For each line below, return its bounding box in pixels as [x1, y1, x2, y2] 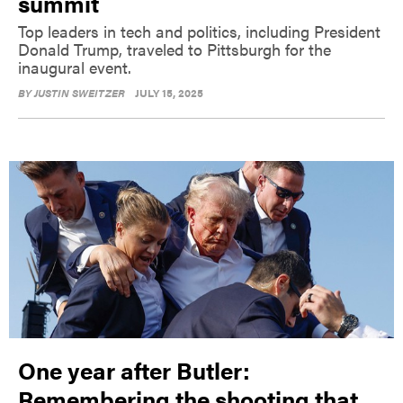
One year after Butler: [18, 353, 250, 387]
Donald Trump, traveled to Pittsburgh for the [18, 38, 331, 61]
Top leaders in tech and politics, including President [18, 20, 381, 43]
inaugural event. [18, 56, 131, 79]
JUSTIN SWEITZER [34, 85, 125, 102]
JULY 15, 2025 [135, 85, 203, 102]
